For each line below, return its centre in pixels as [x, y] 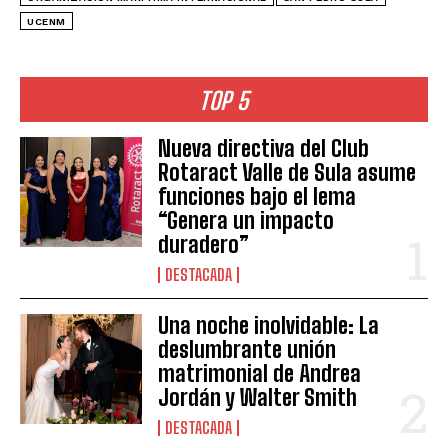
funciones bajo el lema [257, 196]
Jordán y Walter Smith [258, 397]
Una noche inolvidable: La [269, 325]
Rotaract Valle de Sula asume [287, 172]
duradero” [204, 244]
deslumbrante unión [247, 349]
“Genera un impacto [246, 220]
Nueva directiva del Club [264, 148]
